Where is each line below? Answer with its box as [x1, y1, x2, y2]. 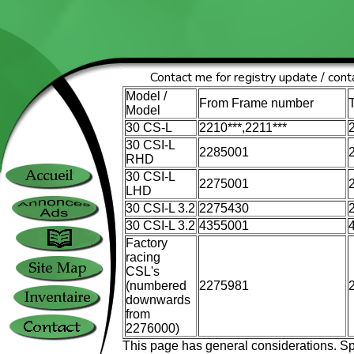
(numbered [126, 279, 186, 292]
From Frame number [199, 96, 314, 110]
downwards [126, 293, 190, 307]
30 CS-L [126, 121, 172, 134]
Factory [126, 236, 168, 250]
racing [126, 250, 160, 264]
